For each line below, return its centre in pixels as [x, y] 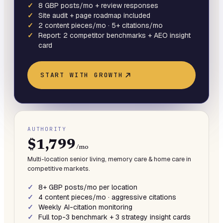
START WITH [67, 75]
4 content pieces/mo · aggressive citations [107, 197]
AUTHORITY [47, 129]
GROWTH [109, 75]
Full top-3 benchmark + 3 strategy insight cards [114, 217]
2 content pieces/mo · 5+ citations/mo [101, 25]
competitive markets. [59, 168]
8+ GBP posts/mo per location [88, 187]
